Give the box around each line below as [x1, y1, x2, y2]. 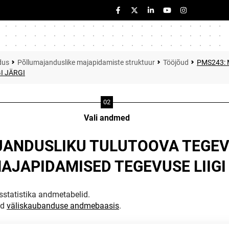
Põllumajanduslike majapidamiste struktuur [17, 58, 155, 66]
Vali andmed [83, 113, 130, 123]
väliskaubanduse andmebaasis [7, 201, 119, 211]
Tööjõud [163, 58, 189, 66]
